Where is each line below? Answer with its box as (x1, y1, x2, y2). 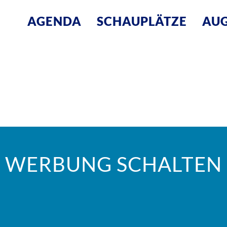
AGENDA (27, 14, 82, 28)
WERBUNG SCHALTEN (5, 152, 222, 176)
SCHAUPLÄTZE (97, 14, 187, 28)
